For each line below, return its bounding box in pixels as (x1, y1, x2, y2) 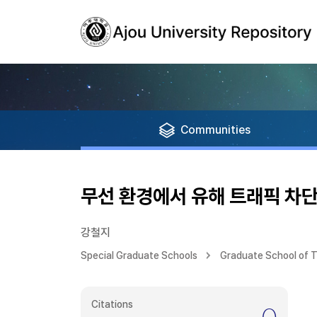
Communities (180, 123, 250, 137)
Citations (91, 299, 133, 310)
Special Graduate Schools (81, 250, 197, 261)
